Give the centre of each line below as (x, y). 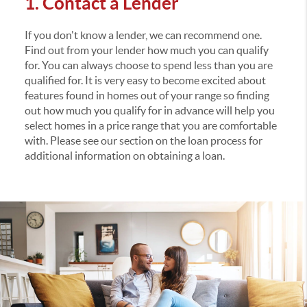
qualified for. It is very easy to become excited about (145, 80)
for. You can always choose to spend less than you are (148, 65)
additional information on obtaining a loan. (124, 155)
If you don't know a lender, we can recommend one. (143, 35)
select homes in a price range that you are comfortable (150, 125)
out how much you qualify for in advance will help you (149, 110)
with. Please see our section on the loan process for (143, 140)
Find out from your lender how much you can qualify (146, 50)
